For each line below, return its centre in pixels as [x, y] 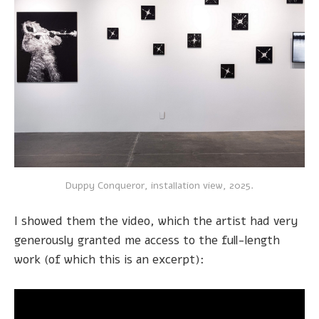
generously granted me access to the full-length [147, 241]
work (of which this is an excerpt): [109, 260]
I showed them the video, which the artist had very [156, 221]
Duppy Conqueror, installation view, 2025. [159, 186]
